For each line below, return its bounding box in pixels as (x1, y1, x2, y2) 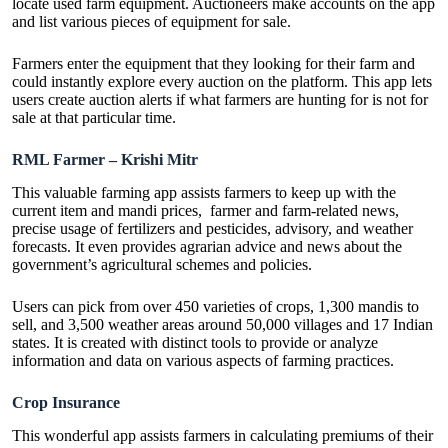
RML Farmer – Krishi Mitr (12, 151, 198, 169)
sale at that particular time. (12, 109, 180, 127)
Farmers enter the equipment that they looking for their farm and (12, 55, 415, 73)
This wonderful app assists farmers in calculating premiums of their (12, 427, 433, 445)
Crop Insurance (12, 394, 120, 412)
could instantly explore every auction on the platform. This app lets (12, 73, 432, 91)
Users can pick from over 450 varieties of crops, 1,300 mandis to (12, 298, 419, 316)
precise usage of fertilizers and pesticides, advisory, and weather (12, 220, 413, 238)
